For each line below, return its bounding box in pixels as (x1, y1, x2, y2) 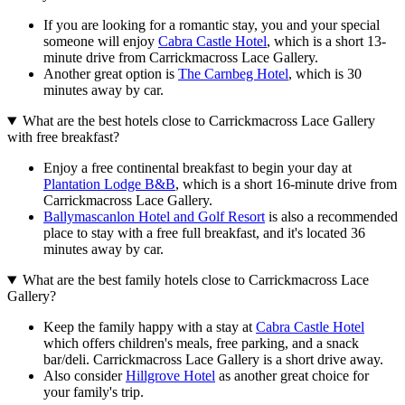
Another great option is (43, 66, 178, 82)
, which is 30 (288, 66, 362, 82)
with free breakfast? (7, 129, 119, 146)
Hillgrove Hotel (126, 368, 215, 384)
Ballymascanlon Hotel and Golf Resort (43, 209, 265, 225)
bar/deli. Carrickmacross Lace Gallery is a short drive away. (43, 352, 383, 368)
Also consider (43, 368, 126, 384)
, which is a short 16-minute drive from (175, 176, 397, 193)
